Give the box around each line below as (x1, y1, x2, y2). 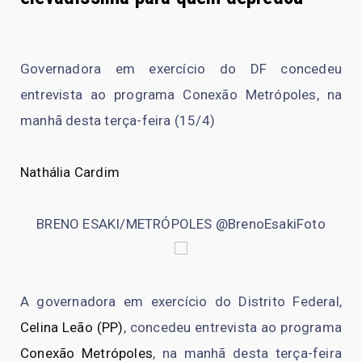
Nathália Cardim (20, 163, 120, 180)
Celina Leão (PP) (20, 318, 124, 335)
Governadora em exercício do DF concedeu (20, 60, 342, 77)
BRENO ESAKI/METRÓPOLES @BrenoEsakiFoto (36, 215, 326, 232)
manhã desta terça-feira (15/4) (20, 112, 215, 128)
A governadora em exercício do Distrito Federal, (20, 293, 342, 309)
